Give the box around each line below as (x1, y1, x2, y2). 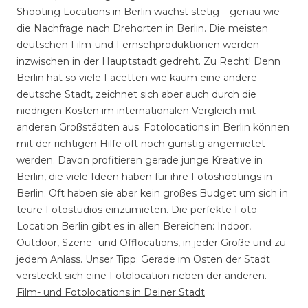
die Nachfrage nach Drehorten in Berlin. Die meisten (16, 22, 268, 34)
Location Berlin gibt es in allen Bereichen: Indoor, (16, 220, 251, 232)
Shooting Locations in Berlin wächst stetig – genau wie (16, 5, 280, 18)
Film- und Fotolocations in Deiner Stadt (16, 286, 205, 298)
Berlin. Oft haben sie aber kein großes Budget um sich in (16, 187, 288, 199)
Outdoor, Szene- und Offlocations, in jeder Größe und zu (16, 236, 286, 249)
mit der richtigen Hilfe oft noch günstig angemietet (16, 137, 265, 150)
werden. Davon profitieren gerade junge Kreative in (16, 154, 263, 166)
